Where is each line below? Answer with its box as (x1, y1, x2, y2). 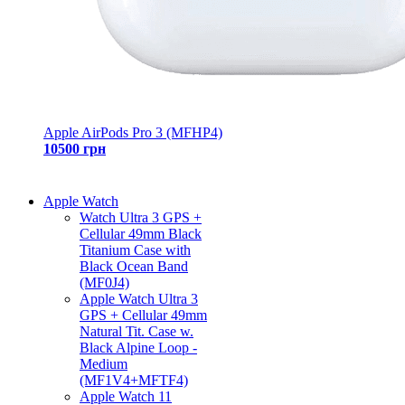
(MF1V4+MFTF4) (80, 372, 188, 388)
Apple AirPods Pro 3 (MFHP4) (43, 125, 222, 140)
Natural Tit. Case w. (80, 324, 193, 339)
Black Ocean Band (80, 259, 188, 274)
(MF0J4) (80, 275, 129, 290)
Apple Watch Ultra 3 (80, 291, 198, 306)
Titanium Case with (80, 242, 191, 258)
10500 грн (43, 141, 106, 156)
